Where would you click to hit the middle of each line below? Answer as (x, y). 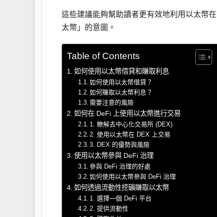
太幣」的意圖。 (89, 27)
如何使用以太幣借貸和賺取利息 (121, 71)
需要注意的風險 (112, 102)
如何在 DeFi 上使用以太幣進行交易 (127, 113)
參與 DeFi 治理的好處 (120, 166)
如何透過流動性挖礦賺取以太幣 (121, 187)
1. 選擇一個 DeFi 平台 (121, 198)
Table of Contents (103, 56)
